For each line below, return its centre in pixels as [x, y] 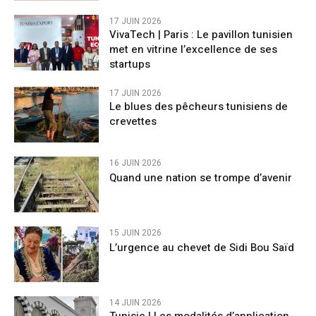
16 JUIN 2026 [135, 163]
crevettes [137, 121]
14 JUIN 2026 [135, 303]
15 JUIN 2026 [135, 233]
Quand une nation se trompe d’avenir [201, 177]
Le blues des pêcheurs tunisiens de [199, 106]
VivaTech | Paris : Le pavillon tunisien [201, 34]
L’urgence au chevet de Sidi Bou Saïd [202, 248]
